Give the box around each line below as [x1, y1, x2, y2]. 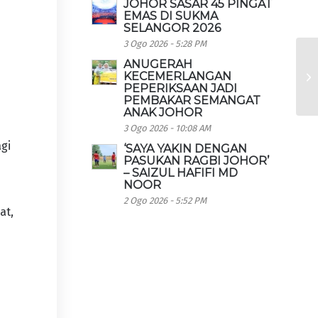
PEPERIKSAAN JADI [124, 82, 238, 95]
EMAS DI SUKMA [124, 9, 219, 23]
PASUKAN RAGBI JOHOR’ [124, 154, 270, 168]
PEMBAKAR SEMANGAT [124, 94, 261, 107]
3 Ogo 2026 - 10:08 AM [124, 123, 212, 133]
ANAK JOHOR [124, 106, 203, 119]
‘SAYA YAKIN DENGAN [124, 142, 248, 155]
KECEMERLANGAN [124, 70, 232, 83]
